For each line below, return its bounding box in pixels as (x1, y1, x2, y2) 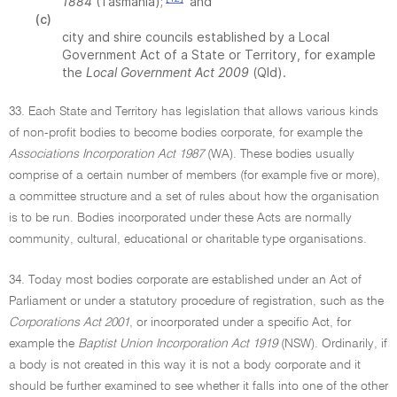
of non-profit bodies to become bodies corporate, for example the (9, 127, 362, 139)
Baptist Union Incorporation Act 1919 (78, 338, 277, 350)
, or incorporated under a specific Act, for (129, 316, 351, 329)
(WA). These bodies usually (204, 148, 354, 160)
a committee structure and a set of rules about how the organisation (9, 191, 379, 203)
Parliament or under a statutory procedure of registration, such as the (9, 295, 384, 307)
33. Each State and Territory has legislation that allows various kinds (9, 105, 378, 118)
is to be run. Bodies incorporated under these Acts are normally (9, 212, 352, 224)
